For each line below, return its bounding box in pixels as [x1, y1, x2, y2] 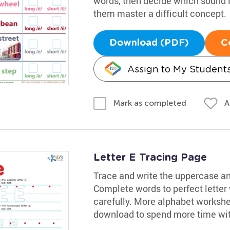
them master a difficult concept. [93, 7, 226, 20]
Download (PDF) [109, 38, 189, 48]
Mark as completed [113, 98, 186, 108]
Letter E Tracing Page [93, 152, 207, 163]
